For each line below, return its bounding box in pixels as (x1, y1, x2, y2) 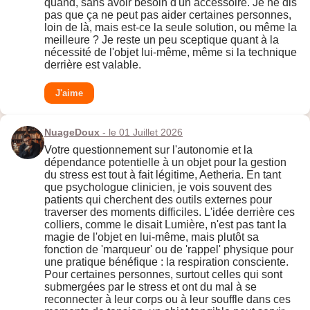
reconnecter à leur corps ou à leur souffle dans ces (44, 293, 291, 306)
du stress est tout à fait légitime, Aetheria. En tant (44, 169, 281, 181)
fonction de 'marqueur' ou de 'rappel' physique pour (44, 244, 293, 256)
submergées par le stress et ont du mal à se (44, 281, 257, 293)
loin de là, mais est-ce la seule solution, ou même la (44, 21, 297, 34)
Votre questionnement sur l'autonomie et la (44, 144, 253, 156)
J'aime (55, 88, 83, 99)
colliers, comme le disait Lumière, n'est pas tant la (44, 219, 286, 231)
